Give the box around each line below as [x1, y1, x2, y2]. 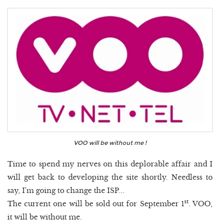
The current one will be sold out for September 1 [7, 199, 184, 208]
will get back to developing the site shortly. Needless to [7, 172, 213, 182]
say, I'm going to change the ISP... [7, 186, 125, 195]
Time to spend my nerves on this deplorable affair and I [7, 159, 213, 168]
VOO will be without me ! [74, 139, 146, 147]
